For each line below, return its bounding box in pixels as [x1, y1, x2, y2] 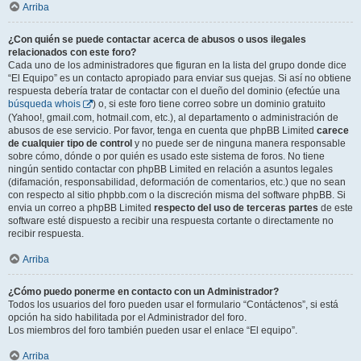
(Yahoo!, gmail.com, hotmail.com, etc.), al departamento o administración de [8, 112, 338, 124]
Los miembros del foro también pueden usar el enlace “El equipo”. [8, 325, 297, 337]
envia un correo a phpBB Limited [8, 202, 154, 214]
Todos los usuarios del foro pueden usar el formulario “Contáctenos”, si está [8, 299, 338, 311]
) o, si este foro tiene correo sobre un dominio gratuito [93, 98, 326, 110]
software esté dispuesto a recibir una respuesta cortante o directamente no [8, 215, 334, 227]
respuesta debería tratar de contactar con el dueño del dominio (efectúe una [8, 85, 340, 98]
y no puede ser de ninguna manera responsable [132, 138, 346, 150]
